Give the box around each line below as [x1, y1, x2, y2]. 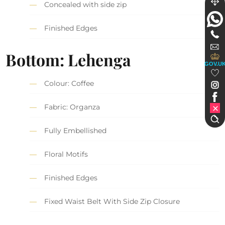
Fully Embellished [44, 126, 107, 135]
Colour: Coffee [44, 78, 94, 88]
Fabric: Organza [44, 102, 100, 111]
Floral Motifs [44, 149, 88, 159]
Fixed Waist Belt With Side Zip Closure [44, 196, 180, 206]
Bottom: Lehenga [6, 48, 132, 70]
